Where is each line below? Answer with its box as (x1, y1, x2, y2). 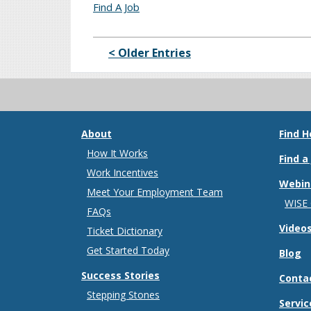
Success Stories (81, 269, 160, 283)
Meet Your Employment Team (87, 185, 223, 199)
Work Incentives (87, 166, 158, 180)
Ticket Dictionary (87, 224, 162, 238)
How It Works (87, 146, 148, 160)
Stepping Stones (87, 288, 160, 302)
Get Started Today (87, 244, 169, 258)
